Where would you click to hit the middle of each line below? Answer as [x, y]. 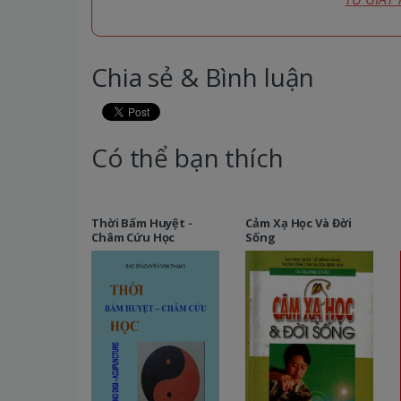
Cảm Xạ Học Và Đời [299, 223]
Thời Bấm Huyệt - [141, 223]
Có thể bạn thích [188, 158]
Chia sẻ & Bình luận [203, 77]
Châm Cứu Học [133, 238]
